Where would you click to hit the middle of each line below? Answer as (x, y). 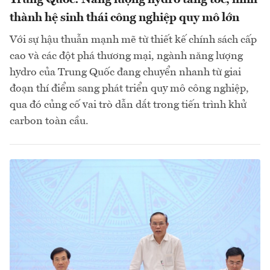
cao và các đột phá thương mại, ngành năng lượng (126, 56)
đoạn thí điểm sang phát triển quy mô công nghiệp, (129, 89)
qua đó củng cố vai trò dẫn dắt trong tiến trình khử (128, 105)
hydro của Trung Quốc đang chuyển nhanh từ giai (125, 73)
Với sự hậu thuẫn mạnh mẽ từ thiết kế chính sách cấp (133, 40)
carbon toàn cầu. (49, 121)
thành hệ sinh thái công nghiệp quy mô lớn (124, 18)
